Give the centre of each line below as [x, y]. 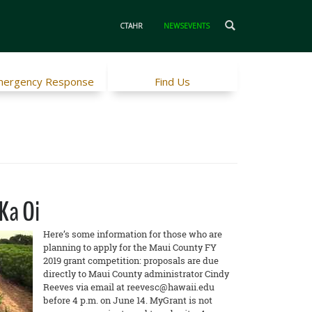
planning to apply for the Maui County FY [130, 248]
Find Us [173, 82]
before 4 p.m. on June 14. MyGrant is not [128, 301]
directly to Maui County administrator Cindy [136, 274]
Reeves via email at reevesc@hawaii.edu [129, 287]
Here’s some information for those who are [133, 234]
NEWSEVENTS [187, 26]
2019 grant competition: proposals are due [131, 261]
